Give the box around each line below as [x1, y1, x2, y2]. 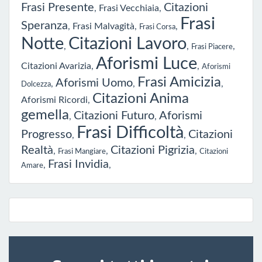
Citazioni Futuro [74, 109, 154, 122]
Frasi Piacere [191, 43, 233, 50]
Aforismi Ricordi [21, 95, 88, 105]
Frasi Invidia [48, 158, 109, 170]
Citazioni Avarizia [21, 61, 91, 71]
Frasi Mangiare [58, 147, 106, 155]
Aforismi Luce [96, 55, 197, 73]
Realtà [21, 144, 53, 156]
